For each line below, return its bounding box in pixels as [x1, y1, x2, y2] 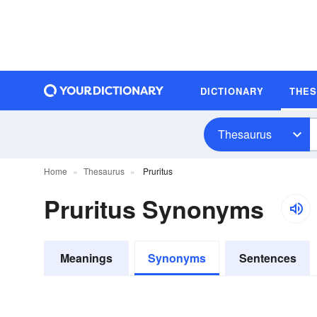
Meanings [60, 250, 113, 266]
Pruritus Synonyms [44, 192, 264, 226]
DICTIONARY [200, 83, 264, 98]
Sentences [238, 250, 296, 266]
